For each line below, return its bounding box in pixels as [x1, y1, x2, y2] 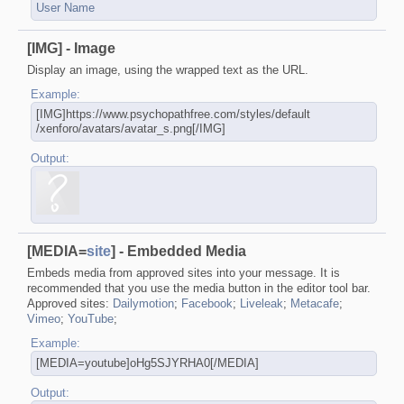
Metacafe [290, 296, 339, 310]
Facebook [181, 296, 233, 310]
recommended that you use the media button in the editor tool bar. [27, 280, 371, 295]
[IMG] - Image [27, 40, 115, 56]
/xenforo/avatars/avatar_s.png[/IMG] [35, 121, 225, 135]
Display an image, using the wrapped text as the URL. [27, 62, 308, 77]
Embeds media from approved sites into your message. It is [27, 265, 340, 280]
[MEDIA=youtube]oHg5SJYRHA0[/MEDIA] [35, 355, 259, 370]
